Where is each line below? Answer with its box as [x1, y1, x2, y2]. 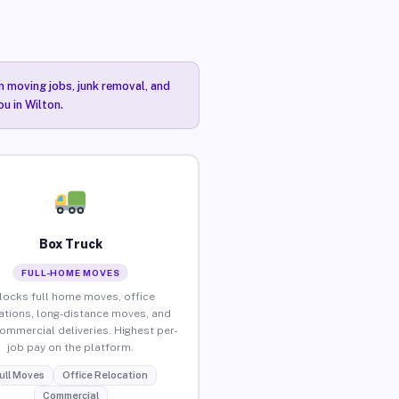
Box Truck [38, 236, 102, 251]
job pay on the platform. [7, 340, 134, 354]
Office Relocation [61, 369, 148, 380]
